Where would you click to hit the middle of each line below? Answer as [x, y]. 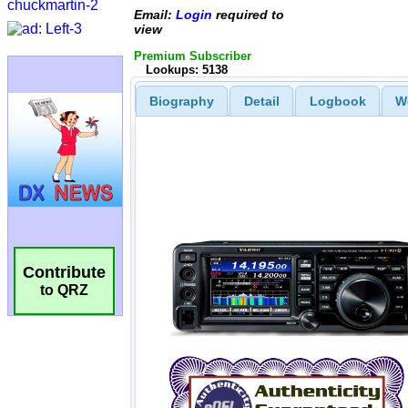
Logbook [337, 101]
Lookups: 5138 [186, 70]
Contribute [64, 273]
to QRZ [64, 291]
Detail [261, 101]
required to [248, 14]
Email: [155, 14]
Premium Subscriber [193, 56]
